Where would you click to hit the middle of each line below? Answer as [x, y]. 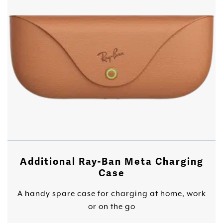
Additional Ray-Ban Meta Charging [111, 162]
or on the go [111, 207]
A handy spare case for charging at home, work [111, 194]
